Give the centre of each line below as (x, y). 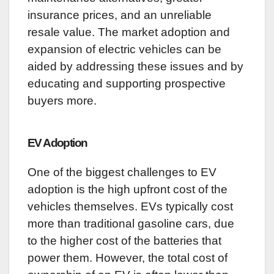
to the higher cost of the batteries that (124, 240)
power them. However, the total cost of (128, 257)
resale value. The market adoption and (129, 32)
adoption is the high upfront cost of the (128, 189)
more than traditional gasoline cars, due (131, 223)
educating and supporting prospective (127, 83)
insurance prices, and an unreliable (120, 15)
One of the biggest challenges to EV (122, 172)
